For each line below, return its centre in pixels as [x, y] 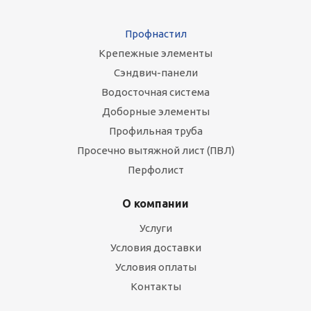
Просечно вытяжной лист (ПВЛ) [155, 150]
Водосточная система [155, 92]
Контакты [155, 286]
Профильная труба [155, 131]
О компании [155, 203]
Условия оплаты [155, 267]
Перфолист [155, 170]
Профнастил [155, 34]
